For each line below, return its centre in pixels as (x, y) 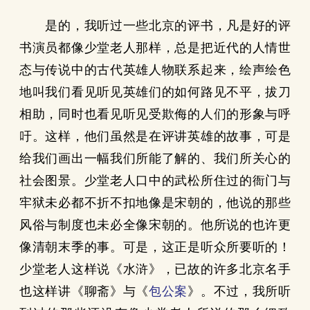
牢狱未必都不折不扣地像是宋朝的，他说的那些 (155, 203)
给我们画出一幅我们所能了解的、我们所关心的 (155, 158)
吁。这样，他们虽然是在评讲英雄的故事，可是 (155, 136)
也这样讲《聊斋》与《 (84, 291)
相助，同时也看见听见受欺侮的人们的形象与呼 (155, 114)
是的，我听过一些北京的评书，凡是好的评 (155, 26)
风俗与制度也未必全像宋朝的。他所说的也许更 (155, 225)
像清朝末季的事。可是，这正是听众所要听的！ (155, 247)
